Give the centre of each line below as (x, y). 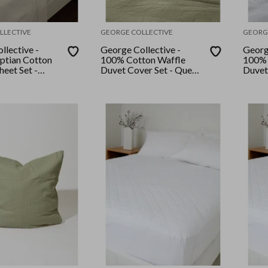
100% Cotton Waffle (143, 60)
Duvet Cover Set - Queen (151, 70)
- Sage (113, 80)
